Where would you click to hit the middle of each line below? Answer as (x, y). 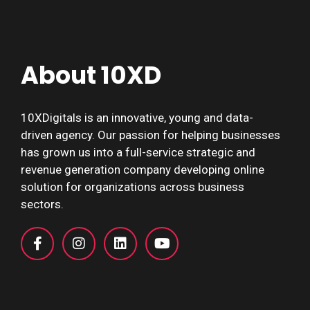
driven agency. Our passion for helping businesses (151, 135)
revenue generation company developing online (143, 170)
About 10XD (91, 75)
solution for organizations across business (133, 187)
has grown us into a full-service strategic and (138, 152)
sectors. (42, 204)
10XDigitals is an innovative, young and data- (137, 118)
